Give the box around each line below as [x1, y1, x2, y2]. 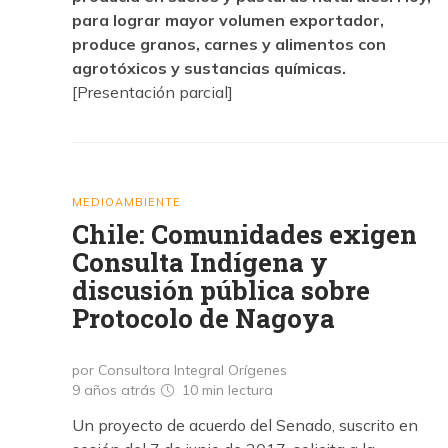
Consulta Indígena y [72, 245, 328, 279]
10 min [178, 381, 228, 399]
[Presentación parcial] [72, 82, 233, 102]
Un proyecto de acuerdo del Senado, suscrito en [72, 415, 418, 435]
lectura [228, 381, 273, 399]
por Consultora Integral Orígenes [72, 361, 287, 379]
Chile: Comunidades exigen [72, 217, 417, 251]
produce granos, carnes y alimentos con [72, 34, 386, 54]
